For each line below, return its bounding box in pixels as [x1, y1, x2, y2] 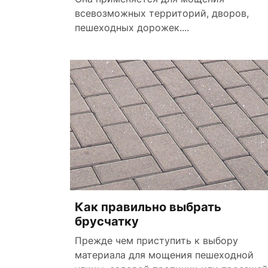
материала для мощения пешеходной [75, 249, 254, 261]
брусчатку [75, 214, 139, 229]
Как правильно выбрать [75, 200, 221, 215]
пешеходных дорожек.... [75, 21, 189, 33]
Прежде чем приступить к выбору [75, 234, 238, 247]
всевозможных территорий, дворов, [75, 7, 249, 19]
